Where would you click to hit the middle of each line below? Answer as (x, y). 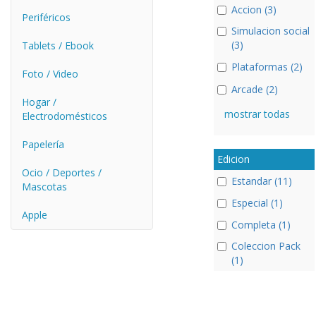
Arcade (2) (254, 89)
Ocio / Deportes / (62, 172)
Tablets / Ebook (58, 45)
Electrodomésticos (65, 116)
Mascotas (44, 187)
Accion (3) (254, 10)
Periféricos (46, 17)
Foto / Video (50, 74)
